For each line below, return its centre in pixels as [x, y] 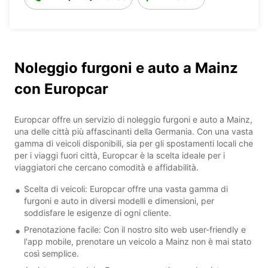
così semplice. [51, 253]
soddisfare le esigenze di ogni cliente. [98, 212]
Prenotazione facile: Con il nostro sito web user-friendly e [135, 229]
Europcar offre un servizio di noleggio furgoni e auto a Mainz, [133, 119]
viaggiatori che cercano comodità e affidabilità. [106, 167]
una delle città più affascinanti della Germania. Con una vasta [134, 131]
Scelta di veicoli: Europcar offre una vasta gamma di [126, 188]
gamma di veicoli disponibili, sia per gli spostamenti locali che [134, 143]
